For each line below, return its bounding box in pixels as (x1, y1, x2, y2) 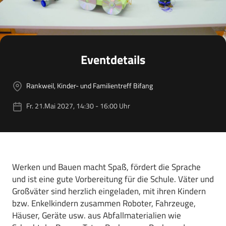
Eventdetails (81, 50, 145, 69)
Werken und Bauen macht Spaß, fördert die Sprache (12, 160, 201, 174)
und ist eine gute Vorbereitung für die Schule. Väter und (12, 173, 214, 186)
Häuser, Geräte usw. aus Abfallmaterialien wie (12, 209, 181, 222)
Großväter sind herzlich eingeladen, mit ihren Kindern (12, 185, 206, 198)
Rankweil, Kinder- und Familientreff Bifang (26, 80, 153, 91)
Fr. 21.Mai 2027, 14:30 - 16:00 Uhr (26, 100, 130, 111)
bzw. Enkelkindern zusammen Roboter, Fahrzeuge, (12, 197, 196, 210)
